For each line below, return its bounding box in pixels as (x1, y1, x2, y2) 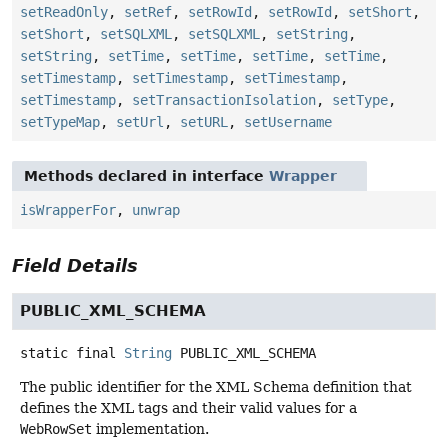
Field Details (12, 254, 138, 276)
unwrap (132, 201, 180, 218)
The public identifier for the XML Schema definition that (20, 378, 412, 395)
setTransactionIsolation (132, 91, 316, 108)
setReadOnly (20, 3, 108, 20)
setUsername (244, 113, 332, 130)
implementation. (92, 420, 209, 437)
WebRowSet (20, 420, 92, 437)
